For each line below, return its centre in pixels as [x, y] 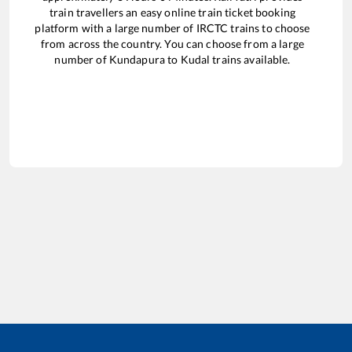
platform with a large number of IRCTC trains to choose [172, 28]
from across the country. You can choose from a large [172, 44]
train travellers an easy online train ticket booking [172, 13]
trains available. [250, 60]
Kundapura [137, 60]
